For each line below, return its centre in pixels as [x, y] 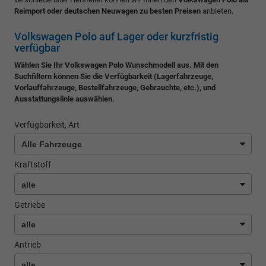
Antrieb [28, 245]
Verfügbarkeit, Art [47, 125]
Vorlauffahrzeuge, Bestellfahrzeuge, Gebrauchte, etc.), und [115, 88]
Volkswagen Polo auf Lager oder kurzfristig [116, 37]
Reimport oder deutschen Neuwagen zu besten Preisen [107, 11]
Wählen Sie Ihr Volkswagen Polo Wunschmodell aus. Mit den [116, 65]
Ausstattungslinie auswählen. [64, 99]
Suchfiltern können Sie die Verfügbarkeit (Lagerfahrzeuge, [114, 76]
